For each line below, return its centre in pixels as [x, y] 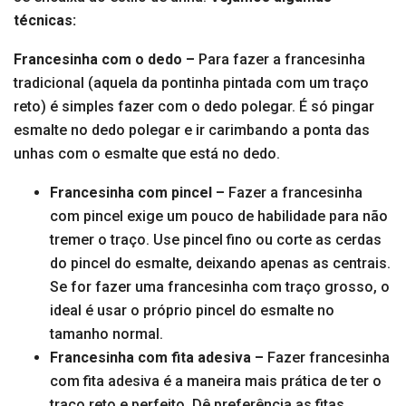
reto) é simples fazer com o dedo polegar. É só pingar [194, 107]
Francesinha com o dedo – [104, 60]
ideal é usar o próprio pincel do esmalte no [192, 311]
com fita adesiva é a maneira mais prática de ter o [216, 382]
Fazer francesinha [327, 358]
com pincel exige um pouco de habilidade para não [219, 217]
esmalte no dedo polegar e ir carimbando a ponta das [192, 130]
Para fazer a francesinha [280, 60]
